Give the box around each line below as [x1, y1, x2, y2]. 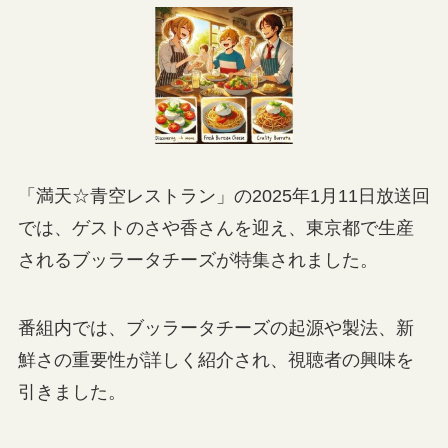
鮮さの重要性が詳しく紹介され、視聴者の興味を [17, 350, 414, 371]
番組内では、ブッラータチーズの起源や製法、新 [17, 318, 414, 339]
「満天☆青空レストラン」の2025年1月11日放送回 [17, 186, 430, 207]
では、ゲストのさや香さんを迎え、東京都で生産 [17, 218, 414, 239]
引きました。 [17, 382, 126, 403]
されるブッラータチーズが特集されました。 [17, 250, 378, 271]
